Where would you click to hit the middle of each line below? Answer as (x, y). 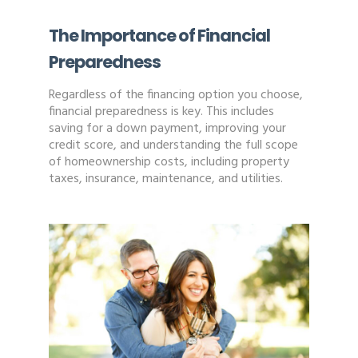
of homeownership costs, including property (169, 163)
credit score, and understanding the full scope (173, 146)
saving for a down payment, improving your (167, 129)
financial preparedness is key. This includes (161, 112)
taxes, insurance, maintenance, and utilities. (165, 179)
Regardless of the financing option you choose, (175, 95)
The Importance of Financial (159, 36)
